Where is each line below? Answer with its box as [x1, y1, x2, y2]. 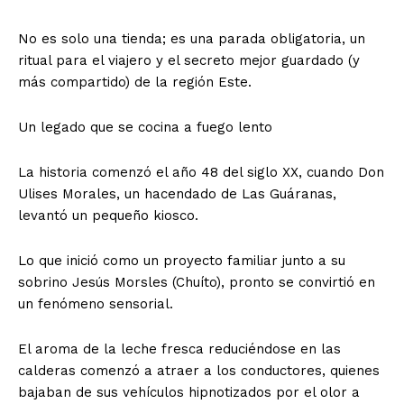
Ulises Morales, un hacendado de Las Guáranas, [18, 185, 336, 202]
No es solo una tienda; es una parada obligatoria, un [18, 30, 365, 47]
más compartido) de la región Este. [18, 73, 252, 90]
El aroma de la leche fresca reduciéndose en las [18, 340, 341, 357]
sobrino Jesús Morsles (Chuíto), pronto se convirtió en [18, 273, 375, 290]
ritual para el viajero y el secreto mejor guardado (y [18, 51, 360, 69]
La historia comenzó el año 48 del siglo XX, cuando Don [18, 163, 384, 180]
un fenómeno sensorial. [18, 295, 173, 312]
